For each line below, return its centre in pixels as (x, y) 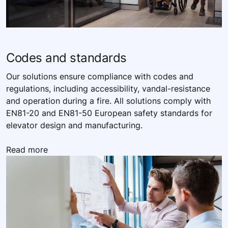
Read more (27, 149)
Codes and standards (66, 58)
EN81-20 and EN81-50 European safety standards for (109, 113)
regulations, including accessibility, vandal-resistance (108, 88)
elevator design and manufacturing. (74, 125)
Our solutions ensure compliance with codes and (100, 76)
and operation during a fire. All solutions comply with (108, 101)
